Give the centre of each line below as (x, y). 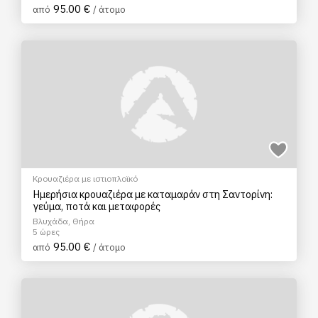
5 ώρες (46, 232)
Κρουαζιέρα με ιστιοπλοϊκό (85, 179)
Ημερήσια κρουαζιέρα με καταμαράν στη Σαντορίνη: (153, 194)
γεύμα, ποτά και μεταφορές (97, 206)
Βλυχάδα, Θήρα (64, 221)
